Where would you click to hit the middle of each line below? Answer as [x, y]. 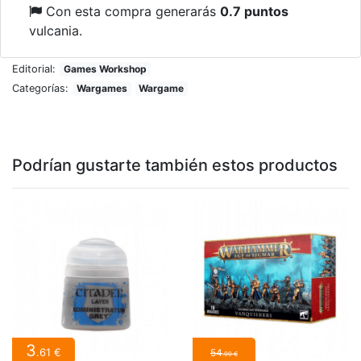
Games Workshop [105, 68]
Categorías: [40, 88]
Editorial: [34, 68]
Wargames [102, 88]
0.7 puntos [254, 11]
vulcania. [56, 30]
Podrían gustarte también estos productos [175, 165]
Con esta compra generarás [131, 11]
